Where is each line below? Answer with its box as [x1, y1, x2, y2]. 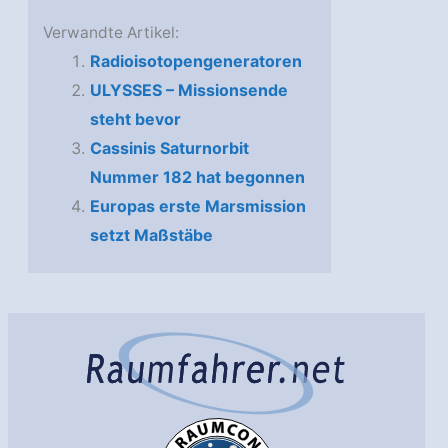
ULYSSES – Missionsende [89, 79, 288, 100]
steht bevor [89, 108, 181, 129]
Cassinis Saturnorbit [89, 137, 249, 158]
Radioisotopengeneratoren [89, 50, 302, 71]
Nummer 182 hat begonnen [89, 166, 305, 187]
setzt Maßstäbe [89, 224, 213, 245]
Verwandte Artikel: [43, 22, 180, 42]
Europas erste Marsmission [89, 195, 306, 216]
